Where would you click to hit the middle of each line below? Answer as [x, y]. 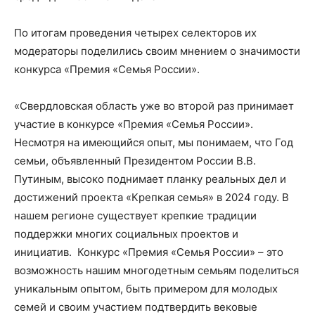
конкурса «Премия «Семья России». [107, 70]
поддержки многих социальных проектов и [126, 234]
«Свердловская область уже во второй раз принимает [154, 106]
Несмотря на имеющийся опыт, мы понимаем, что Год [154, 143]
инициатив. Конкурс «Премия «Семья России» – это [149, 252]
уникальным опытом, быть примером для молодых [146, 289]
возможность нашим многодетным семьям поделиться [156, 271]
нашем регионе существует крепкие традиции [135, 216]
